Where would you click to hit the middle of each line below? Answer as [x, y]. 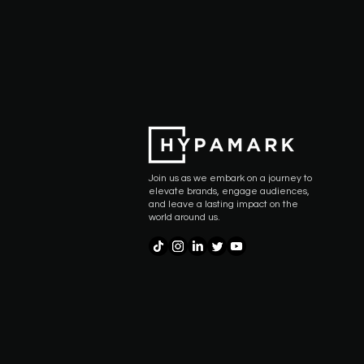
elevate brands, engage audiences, [229, 191]
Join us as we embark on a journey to [230, 178]
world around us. [184, 217]
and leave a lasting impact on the [223, 204]
